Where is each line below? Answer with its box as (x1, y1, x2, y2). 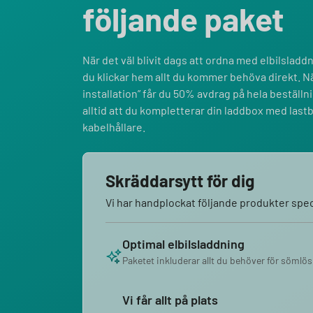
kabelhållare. (82, 119, 145, 133)
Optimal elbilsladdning (122, 235, 245, 252)
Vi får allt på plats (122, 291, 218, 307)
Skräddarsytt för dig (105, 170, 254, 191)
